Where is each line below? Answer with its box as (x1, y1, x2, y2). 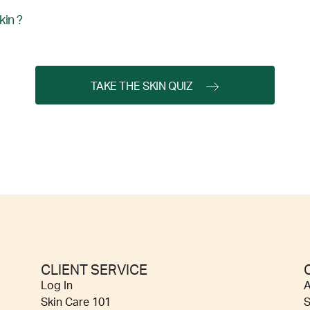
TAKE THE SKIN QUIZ (91, 81, 192, 93)
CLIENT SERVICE (41, 264, 147, 278)
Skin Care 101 (41, 297, 111, 309)
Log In (41, 280, 73, 292)
